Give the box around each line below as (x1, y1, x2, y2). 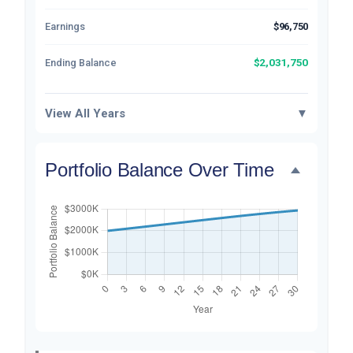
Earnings (45, 20, 85, 32)
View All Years (45, 106, 125, 121)
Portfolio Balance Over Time (45, 159, 274, 180)
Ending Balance (45, 56, 117, 69)
